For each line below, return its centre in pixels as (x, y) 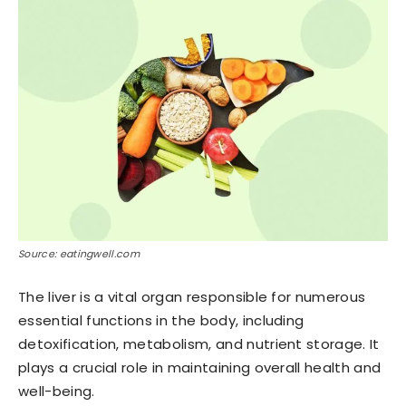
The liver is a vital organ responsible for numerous (192, 297)
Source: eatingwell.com (79, 254)
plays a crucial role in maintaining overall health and (200, 367)
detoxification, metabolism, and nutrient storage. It (199, 344)
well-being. (57, 391)
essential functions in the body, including (161, 320)
